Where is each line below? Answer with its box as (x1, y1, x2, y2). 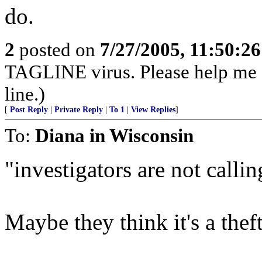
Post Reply (10, 105, 48, 114)
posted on (15, 39, 100, 60)
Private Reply (54, 105, 103, 114)
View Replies (131, 105, 175, 114)
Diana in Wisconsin (35, 125, 194, 146)
